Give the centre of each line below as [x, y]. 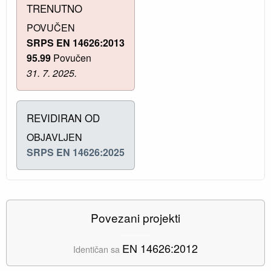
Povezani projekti [135, 218]
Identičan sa [98, 249]
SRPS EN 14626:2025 [76, 152]
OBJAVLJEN [54, 137]
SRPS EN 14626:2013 [76, 43]
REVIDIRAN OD [63, 118]
